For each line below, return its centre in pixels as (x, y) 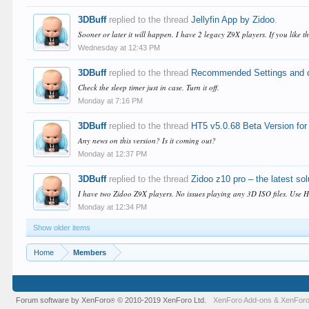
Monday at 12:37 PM (113, 154)
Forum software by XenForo (63, 300)
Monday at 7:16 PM (111, 101)
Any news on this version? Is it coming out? (147, 140)
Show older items (62, 228)
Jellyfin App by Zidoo (233, 20)
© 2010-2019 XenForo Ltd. (162, 300)
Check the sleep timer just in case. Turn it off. (149, 87)
